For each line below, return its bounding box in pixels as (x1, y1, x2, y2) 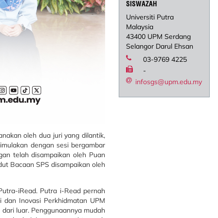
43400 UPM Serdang (126, 32, 191, 41)
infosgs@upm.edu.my (135, 77, 202, 87)
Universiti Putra (126, 13, 174, 22)
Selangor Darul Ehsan (126, 42, 194, 51)
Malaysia (126, 22, 154, 32)
